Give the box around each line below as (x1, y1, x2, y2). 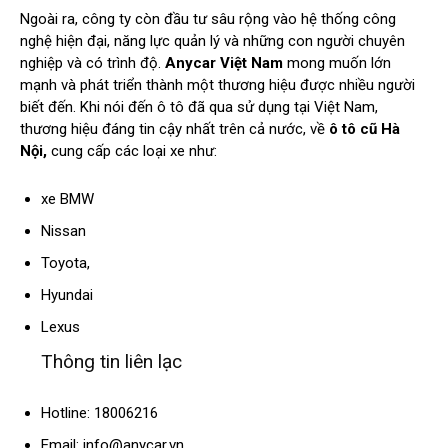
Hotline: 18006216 (41, 404, 158, 423)
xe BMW (41, 190, 94, 209)
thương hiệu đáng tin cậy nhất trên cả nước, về (20, 120, 329, 139)
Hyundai (41, 286, 93, 305)
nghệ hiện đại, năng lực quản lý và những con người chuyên (20, 32, 405, 51)
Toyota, (41, 254, 90, 273)
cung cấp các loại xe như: (47, 142, 217, 161)
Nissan (41, 222, 86, 241)
